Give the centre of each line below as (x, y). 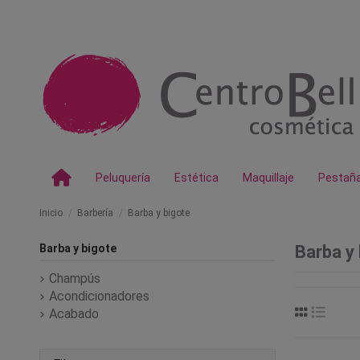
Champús (75, 279)
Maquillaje (268, 178)
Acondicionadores (99, 297)
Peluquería (123, 178)
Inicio (51, 213)
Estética (196, 178)
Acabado (74, 314)
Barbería (96, 213)
